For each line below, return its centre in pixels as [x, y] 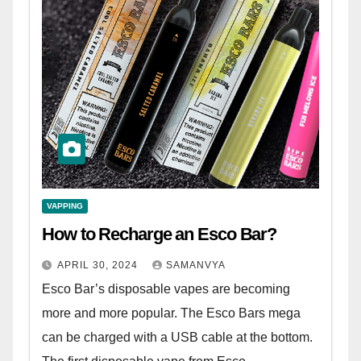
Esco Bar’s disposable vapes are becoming [166, 288]
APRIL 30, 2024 [99, 265]
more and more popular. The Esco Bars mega [171, 313]
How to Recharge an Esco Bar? [160, 234]
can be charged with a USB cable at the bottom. [177, 337]
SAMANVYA [196, 265]
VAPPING [65, 205]
